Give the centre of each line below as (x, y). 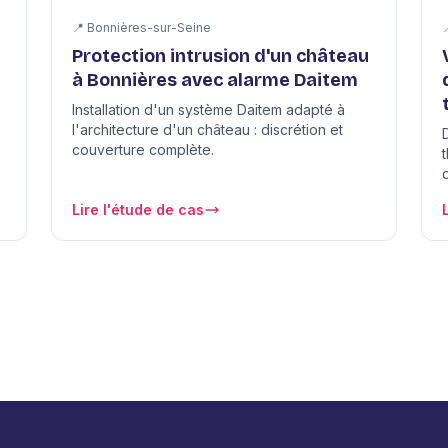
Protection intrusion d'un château (220, 56)
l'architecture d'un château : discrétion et (207, 130)
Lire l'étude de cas (137, 210)
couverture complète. (142, 150)
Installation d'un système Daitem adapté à (208, 110)
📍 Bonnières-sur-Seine (141, 28)
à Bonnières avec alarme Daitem (214, 80)
